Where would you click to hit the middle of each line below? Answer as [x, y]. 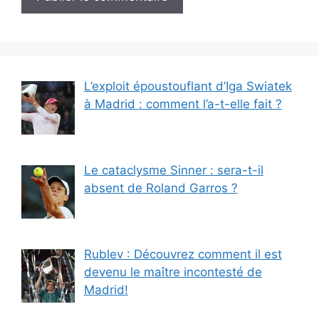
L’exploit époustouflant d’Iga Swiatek [188, 86]
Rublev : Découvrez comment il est [183, 255]
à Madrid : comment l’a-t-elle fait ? [183, 104]
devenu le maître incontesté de [173, 272]
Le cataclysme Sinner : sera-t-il [173, 170]
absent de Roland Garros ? [161, 188]
